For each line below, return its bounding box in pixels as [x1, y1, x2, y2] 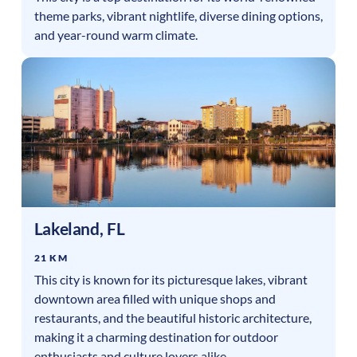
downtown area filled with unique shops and [33, 290, 276, 306]
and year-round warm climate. [33, 26, 198, 42]
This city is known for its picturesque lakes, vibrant [33, 271, 308, 287]
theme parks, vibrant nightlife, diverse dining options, [33, 7, 323, 23]
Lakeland [33, 218, 100, 238]
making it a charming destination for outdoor [33, 328, 278, 344]
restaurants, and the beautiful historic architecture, [33, 309, 312, 325]
